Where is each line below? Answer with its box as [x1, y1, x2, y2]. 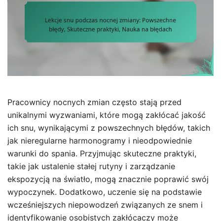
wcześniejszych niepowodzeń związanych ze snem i [7, 200, 203, 210]
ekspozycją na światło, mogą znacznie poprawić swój [7, 174, 209, 184]
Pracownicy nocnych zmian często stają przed [7, 97, 182, 108]
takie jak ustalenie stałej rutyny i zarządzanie [7, 161, 175, 172]
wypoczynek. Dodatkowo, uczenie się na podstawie [7, 187, 202, 197]
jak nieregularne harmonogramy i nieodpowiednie [7, 136, 192, 146]
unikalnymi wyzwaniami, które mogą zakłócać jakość [7, 110, 206, 120]
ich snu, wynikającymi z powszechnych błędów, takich [7, 123, 210, 133]
